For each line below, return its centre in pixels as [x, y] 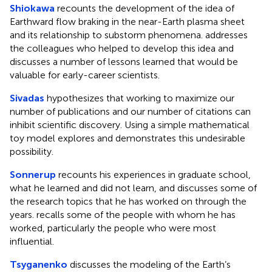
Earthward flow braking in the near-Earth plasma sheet [127, 21]
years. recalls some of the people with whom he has [123, 214]
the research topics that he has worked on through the [128, 201]
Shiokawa [32, 8]
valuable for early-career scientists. [85, 75]
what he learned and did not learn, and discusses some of [133, 188]
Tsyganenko [39, 264]
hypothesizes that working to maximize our [139, 98]
